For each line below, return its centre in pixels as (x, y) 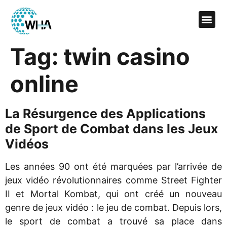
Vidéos (27, 144)
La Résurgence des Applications (105, 113)
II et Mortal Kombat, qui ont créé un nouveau (113, 194)
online (44, 84)
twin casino (127, 56)
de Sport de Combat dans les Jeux (111, 128)
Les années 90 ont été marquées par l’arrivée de (113, 166)
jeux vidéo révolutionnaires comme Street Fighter (113, 180)
